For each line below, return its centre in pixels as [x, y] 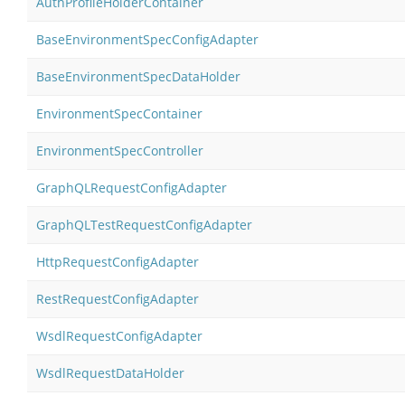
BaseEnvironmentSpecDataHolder [138, 76]
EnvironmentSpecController [120, 150]
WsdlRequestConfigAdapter [119, 335]
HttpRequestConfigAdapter [118, 261]
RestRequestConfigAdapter [118, 298]
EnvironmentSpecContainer [119, 113]
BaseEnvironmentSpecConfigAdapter [147, 39]
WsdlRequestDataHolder [110, 372]
